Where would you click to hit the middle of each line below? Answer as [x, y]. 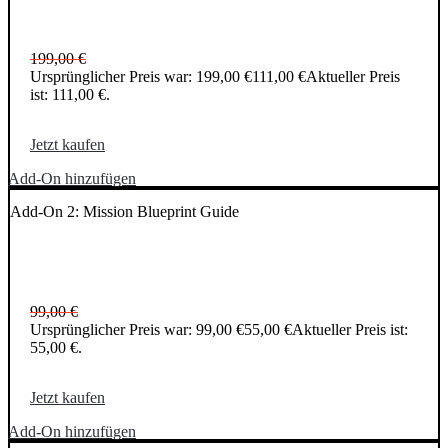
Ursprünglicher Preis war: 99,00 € [137, 330]
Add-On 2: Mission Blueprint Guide [124, 211]
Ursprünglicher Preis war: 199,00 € [141, 77]
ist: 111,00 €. [70, 95]
